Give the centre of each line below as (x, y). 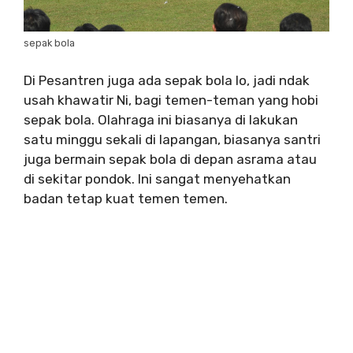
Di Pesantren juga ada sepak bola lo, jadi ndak (167, 80)
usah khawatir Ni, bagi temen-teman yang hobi (171, 100)
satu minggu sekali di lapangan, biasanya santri (172, 139)
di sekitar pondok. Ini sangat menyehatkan (157, 178)
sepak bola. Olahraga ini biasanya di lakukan (161, 119)
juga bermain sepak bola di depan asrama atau (170, 159)
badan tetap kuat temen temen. (126, 198)
